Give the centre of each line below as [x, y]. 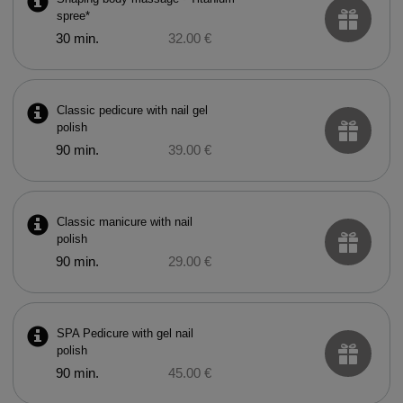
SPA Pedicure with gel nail [125, 333]
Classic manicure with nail [124, 222]
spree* [73, 16]
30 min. [77, 39]
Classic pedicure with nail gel [132, 110]
